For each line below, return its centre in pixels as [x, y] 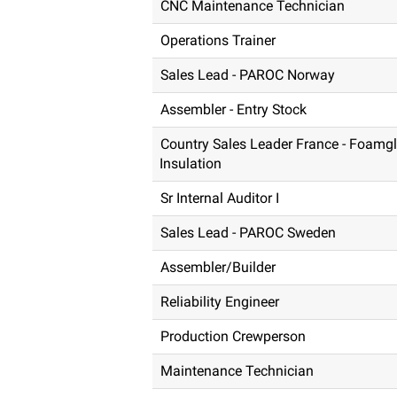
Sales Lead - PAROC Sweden [248, 233]
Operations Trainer [218, 40]
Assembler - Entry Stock [234, 109]
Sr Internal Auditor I [220, 198]
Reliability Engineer [220, 302]
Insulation [191, 163]
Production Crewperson [233, 336]
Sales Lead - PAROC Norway [248, 75]
